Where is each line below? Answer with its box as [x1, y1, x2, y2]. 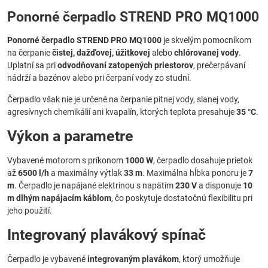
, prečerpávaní [193, 60, 245, 70]
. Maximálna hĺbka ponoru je [142, 168, 248, 178]
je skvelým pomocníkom [162, 35, 251, 45]
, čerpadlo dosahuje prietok [153, 156, 252, 165]
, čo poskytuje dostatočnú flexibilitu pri [111, 193, 252, 203]
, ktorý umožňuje [179, 254, 240, 264]
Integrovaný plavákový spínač [7, 226, 206, 243]
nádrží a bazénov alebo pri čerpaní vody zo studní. [7, 73, 191, 83]
